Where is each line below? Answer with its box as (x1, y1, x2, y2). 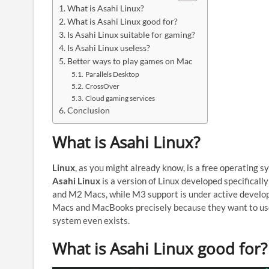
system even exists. (52, 214, 130, 226)
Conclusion (67, 105, 110, 115)
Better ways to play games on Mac (67, 56, 193, 66)
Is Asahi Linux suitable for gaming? (67, 29, 195, 40)
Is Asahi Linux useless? (67, 43, 150, 53)
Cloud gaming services (85, 93, 155, 103)
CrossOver (85, 81, 119, 91)
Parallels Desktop (85, 69, 139, 79)
